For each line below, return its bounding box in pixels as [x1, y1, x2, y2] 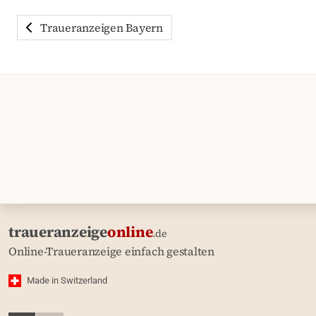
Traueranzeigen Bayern [40, 20, 163, 36]
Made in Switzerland [27, 275, 107, 286]
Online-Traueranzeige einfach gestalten [8, 243, 214, 260]
